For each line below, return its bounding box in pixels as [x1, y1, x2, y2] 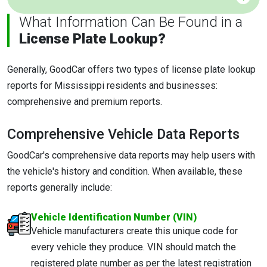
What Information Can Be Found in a [19, 13, 243, 30]
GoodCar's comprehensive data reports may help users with [7, 149, 255, 161]
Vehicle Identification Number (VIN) [31, 211, 197, 223]
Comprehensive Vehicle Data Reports [7, 125, 240, 142]
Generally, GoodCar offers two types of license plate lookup [7, 63, 256, 75]
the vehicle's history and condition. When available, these [7, 165, 243, 177]
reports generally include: [7, 181, 112, 193]
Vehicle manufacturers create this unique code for [31, 225, 238, 237]
